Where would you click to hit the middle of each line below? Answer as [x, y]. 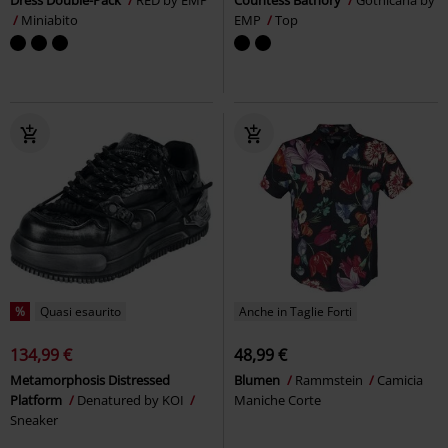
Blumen [258, 379]
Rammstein [330, 379]
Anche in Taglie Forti [295, 311]
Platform [37, 399]
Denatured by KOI [132, 399]
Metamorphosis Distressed [90, 379]
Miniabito [49, 19]
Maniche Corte [277, 399]
